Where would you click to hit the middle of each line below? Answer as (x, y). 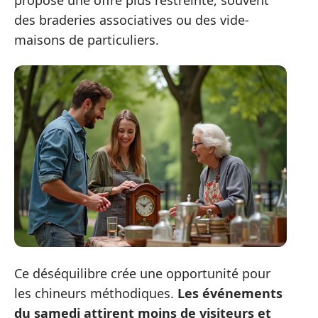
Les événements (230, 293)
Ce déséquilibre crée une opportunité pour (142, 273)
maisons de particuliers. (87, 39)
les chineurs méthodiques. (96, 293)
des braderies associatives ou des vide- (132, 20)
